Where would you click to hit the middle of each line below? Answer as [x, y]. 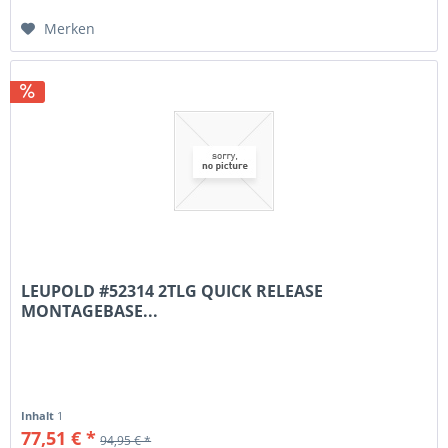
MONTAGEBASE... [90, 311]
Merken [70, 28]
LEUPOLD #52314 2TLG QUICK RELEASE [172, 291]
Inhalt [39, 416]
